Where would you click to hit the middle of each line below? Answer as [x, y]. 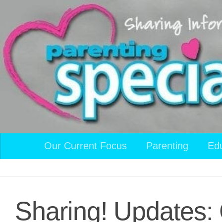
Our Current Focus [85, 145]
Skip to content [49, 15]
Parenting [167, 145]
